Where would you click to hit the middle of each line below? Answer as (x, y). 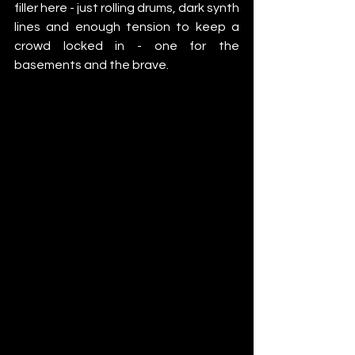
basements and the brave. (92, 65)
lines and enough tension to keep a (127, 27)
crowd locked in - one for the (127, 46)
